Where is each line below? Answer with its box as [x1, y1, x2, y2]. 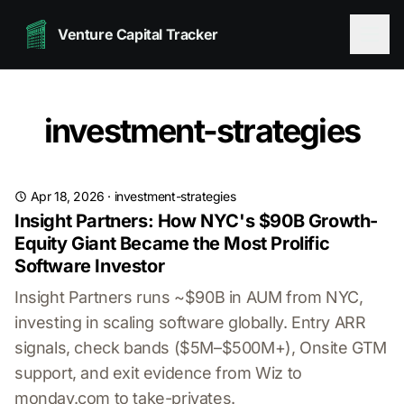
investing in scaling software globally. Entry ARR [14, 313, 366, 332]
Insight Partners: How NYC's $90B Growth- [14, 210, 379, 232]
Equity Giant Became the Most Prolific [14, 233, 330, 254]
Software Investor [14, 255, 165, 277]
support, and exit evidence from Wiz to [14, 363, 302, 382]
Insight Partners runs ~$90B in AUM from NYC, [14, 288, 363, 307]
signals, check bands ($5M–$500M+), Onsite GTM [14, 338, 388, 357]
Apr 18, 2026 [30, 188, 105, 204]
